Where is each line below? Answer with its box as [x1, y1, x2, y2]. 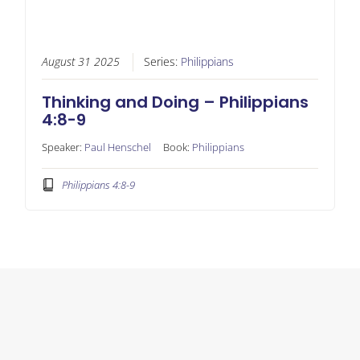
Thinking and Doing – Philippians [41, 91, 309, 114]
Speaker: [41, 140, 84, 155]
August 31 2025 [41, 55, 120, 70]
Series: [143, 55, 181, 70]
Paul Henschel [84, 140, 151, 155]
